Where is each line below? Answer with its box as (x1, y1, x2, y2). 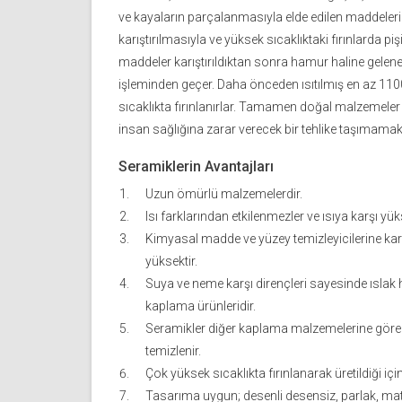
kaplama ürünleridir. (145, 299, 256, 314)
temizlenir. (145, 344, 201, 359)
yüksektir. (145, 254, 197, 269)
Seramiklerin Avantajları (118, 158, 274, 176)
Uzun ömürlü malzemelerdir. (145, 187, 302, 202)
